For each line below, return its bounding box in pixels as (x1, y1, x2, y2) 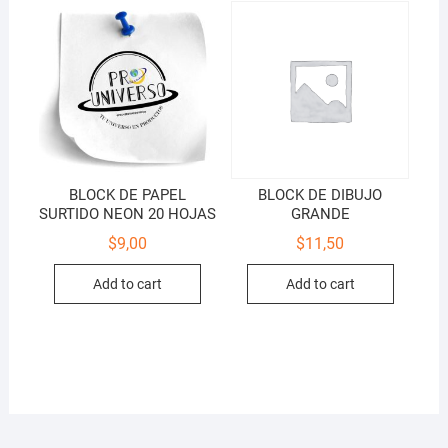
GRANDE (290, 205, 350, 224)
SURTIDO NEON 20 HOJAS (39, 205, 217, 224)
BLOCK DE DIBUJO (258, 186, 383, 205)
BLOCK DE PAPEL (69, 186, 187, 205)
